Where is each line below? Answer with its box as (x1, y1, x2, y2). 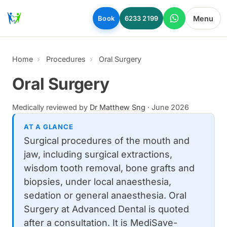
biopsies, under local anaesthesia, (24, 176, 171, 187)
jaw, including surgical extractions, (24, 149, 172, 160)
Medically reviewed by (12, 103, 90, 111)
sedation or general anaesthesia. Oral (24, 190, 186, 201)
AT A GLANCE (24, 123, 73, 131)
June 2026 (152, 103, 189, 111)
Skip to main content (4, 5, 84, 15)
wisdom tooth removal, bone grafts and (24, 163, 195, 173)
